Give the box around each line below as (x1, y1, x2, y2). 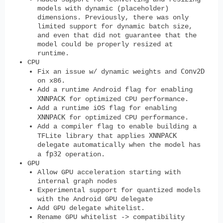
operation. (61, 150, 105, 158)
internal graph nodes (37, 177, 117, 185)
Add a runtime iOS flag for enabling (37, 104, 177, 112)
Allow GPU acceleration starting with (37, 168, 181, 176)
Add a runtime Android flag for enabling (37, 85, 193, 94)
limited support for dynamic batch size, (37, 22, 193, 30)
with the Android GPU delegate (37, 195, 153, 203)
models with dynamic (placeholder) (37, 4, 169, 12)
